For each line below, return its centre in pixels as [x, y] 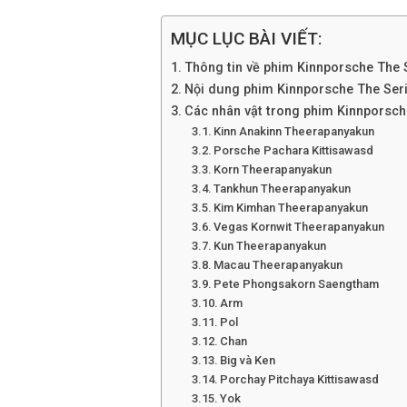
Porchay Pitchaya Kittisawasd [300, 379]
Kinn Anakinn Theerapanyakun [294, 131]
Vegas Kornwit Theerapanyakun [299, 227]
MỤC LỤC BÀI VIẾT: [247, 39]
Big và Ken [248, 360]
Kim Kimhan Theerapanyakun [291, 208]
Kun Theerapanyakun [270, 246]
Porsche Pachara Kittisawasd [294, 150]
